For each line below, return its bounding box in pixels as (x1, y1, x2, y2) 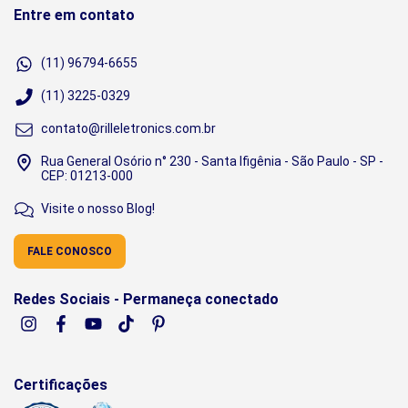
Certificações (14, 376, 107, 394)
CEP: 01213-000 (41, 168, 133, 184)
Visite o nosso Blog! (41, 201, 155, 217)
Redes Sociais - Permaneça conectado (14, 291, 279, 309)
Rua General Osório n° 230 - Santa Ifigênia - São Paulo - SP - (41, 154, 383, 169)
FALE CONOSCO (27, 245, 112, 259)
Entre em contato (14, 6, 135, 25)
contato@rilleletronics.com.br (41, 121, 216, 137)
